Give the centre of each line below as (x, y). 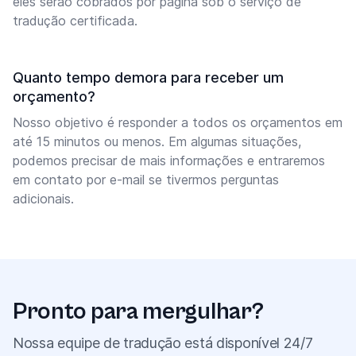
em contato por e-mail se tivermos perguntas (146, 180)
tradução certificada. (75, 21)
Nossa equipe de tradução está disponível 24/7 (163, 343)
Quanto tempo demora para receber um (148, 77)
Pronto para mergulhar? (138, 311)
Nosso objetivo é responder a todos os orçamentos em (178, 122)
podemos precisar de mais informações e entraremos (169, 161)
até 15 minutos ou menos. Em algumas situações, (157, 141)
